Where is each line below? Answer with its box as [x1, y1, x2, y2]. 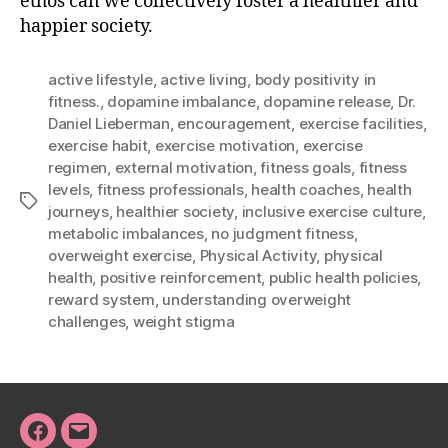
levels [48, 179, 90, 199]
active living [160, 69, 248, 89]
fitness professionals [96, 179, 244, 199]
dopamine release [263, 91, 391, 111]
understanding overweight [162, 289, 352, 309]
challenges [48, 311, 126, 331]
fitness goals [260, 157, 352, 177]
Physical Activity [199, 245, 317, 265]
